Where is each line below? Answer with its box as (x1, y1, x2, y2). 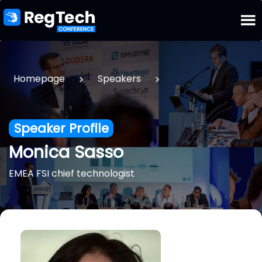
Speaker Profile (13, 119, 109, 137)
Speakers (98, 72, 141, 85)
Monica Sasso (9, 140, 123, 164)
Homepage (13, 72, 65, 85)
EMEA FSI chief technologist (9, 167, 135, 181)
